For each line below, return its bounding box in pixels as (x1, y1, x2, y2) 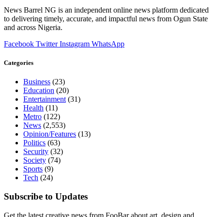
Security (23, 147, 48, 156)
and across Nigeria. (4, 23, 62, 32)
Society (23, 156, 46, 165)
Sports (23, 165, 43, 173)
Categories (4, 59, 33, 67)
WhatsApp (92, 40, 124, 48)
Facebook (4, 40, 34, 48)
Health (23, 104, 44, 112)
